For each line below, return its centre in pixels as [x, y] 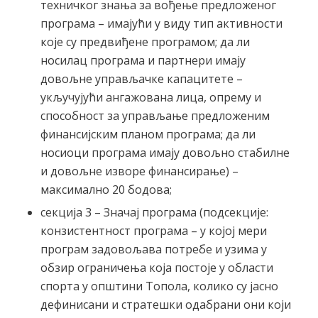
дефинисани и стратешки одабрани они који [165, 304]
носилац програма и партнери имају [143, 60]
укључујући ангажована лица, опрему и [150, 97]
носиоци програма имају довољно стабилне [165, 152]
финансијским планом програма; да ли [148, 134]
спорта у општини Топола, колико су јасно [159, 286]
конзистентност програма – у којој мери [153, 230]
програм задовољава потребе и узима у [153, 249]
